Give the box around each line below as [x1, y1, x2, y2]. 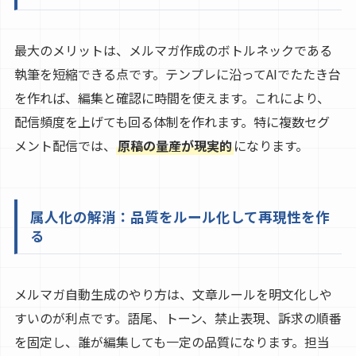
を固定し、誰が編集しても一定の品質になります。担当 [14, 331, 330, 351]
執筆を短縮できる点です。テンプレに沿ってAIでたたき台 [14, 64, 341, 83]
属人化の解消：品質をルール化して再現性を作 [29, 206, 330, 226]
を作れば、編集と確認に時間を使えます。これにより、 [14, 87, 330, 107]
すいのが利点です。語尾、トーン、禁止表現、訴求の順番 [14, 308, 342, 327]
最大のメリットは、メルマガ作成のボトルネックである [14, 40, 332, 60]
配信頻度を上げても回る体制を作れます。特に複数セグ [14, 111, 330, 131]
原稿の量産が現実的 [117, 135, 232, 155]
